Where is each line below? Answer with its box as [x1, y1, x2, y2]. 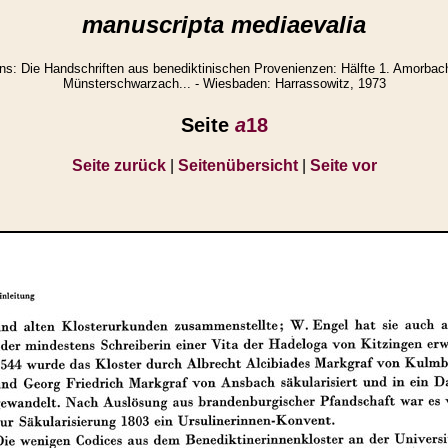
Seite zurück [71, 156, 166, 174]
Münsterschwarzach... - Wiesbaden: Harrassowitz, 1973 [62, 76, 386, 92]
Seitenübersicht [177, 156, 298, 174]
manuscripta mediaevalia [82, 11, 366, 38]
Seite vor [309, 156, 377, 174]
